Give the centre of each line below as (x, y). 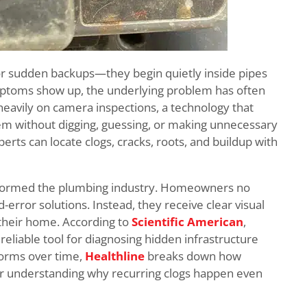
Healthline (115, 256)
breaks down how (193, 256)
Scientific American (187, 221)
